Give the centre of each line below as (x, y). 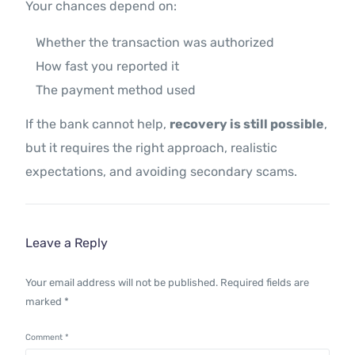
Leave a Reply (67, 243)
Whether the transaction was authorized (155, 43)
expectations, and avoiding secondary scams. (162, 172)
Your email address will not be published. (122, 283)
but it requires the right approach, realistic (152, 148)
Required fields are (265, 283)
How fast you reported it (108, 67)
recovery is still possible (247, 124)
